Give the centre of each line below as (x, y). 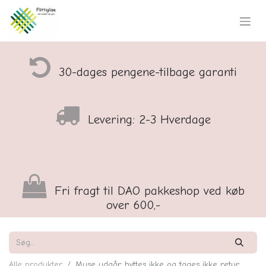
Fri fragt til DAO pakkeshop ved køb (147, 191)
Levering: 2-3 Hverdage (147, 120)
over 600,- (133, 205)
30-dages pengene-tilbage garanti (145, 72)
